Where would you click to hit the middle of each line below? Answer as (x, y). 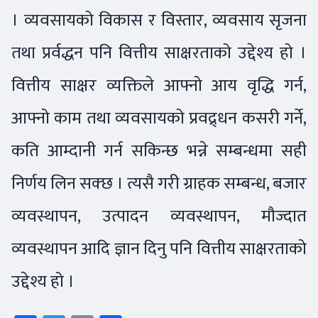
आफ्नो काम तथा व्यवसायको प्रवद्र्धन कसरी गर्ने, (159, 118)
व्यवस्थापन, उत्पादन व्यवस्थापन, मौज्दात (159, 216)
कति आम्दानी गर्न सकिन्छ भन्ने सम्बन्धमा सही (159, 150)
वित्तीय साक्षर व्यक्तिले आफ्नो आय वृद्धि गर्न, (159, 85)
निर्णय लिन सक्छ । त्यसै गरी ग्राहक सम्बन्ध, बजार (159, 183)
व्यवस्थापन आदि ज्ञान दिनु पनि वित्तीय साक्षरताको (159, 248)
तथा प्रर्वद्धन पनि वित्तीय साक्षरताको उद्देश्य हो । (159, 53)
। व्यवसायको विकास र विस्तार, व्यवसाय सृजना (159, 20)
